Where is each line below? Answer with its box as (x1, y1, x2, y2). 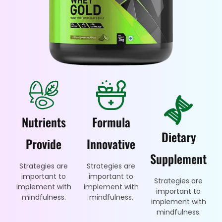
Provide (26, 134, 61, 153)
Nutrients (21, 112, 66, 131)
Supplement (150, 149, 207, 167)
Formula (92, 112, 130, 131)
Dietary (161, 127, 196, 146)
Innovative (87, 134, 135, 153)
